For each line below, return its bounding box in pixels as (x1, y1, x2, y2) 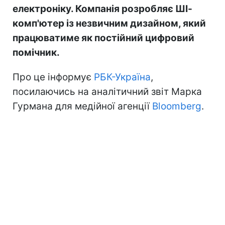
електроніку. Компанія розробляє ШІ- (13, 3, 192, 15)
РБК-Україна (94, 71, 151, 83)
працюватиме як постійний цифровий (13, 32, 194, 44)
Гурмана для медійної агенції (13, 100, 152, 112)
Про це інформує (13, 71, 94, 83)
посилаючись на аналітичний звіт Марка (13, 85, 202, 97)
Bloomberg (152, 100, 201, 112)
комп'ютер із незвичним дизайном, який (13, 17, 206, 29)
